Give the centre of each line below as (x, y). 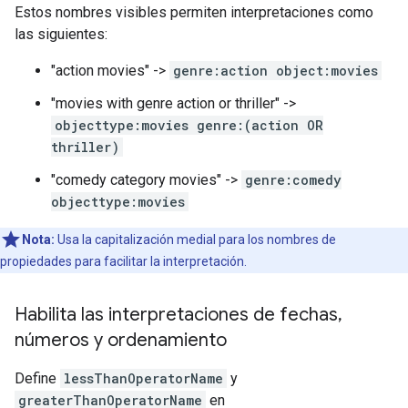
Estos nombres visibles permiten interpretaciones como (194, 12)
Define (37, 378)
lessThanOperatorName (143, 378)
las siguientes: (61, 34)
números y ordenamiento (121, 340)
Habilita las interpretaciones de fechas (176, 314)
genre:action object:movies (275, 70)
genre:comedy (293, 179)
